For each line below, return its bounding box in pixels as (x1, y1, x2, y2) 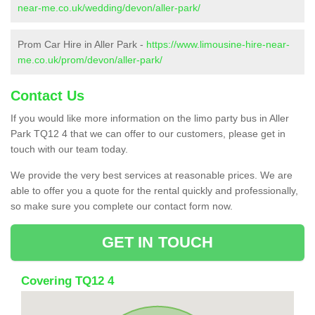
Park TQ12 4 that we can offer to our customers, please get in (11, 127, 285, 139)
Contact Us (11, 87, 84, 103)
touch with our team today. (11, 143, 128, 155)
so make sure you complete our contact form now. (11, 200, 233, 212)
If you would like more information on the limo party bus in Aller (11, 112, 289, 124)
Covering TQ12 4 (21, 274, 114, 288)
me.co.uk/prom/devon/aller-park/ (18, 53, 162, 65)
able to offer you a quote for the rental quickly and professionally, (11, 184, 298, 196)
